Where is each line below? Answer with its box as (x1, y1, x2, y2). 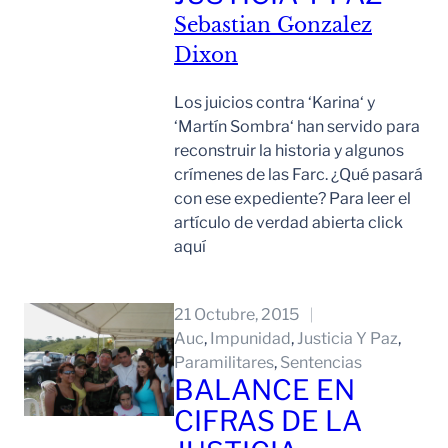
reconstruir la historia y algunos (174, 141, 404, 161)
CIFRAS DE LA (174, 404, 362, 439)
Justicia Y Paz (297, 329, 398, 349)
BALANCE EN (174, 373, 355, 408)
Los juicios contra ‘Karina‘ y (174, 93, 375, 113)
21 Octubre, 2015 (174, 305, 299, 325)
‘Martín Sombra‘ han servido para (174, 117, 420, 137)
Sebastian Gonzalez (174, 13, 372, 38)
